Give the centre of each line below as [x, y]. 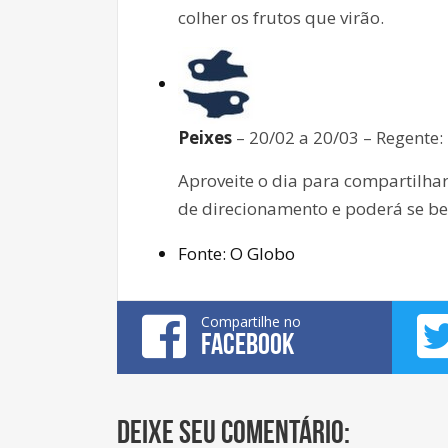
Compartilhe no [251, 321]
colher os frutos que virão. [281, 17]
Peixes [205, 137]
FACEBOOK [247, 343]
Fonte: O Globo [236, 253]
